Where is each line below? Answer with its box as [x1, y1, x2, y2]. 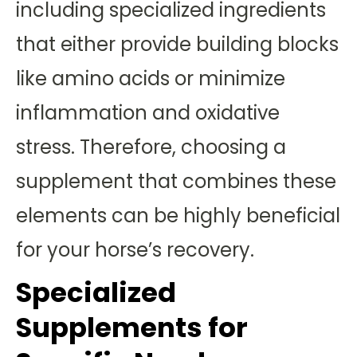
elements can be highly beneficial [16, 202, 340, 229]
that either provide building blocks [16, 31, 339, 57]
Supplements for [16, 308, 248, 347]
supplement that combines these [16, 168, 336, 194]
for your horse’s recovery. [16, 237, 254, 263]
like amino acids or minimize [16, 65, 285, 92]
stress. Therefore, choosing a [16, 134, 286, 160]
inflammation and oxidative [16, 100, 280, 126]
